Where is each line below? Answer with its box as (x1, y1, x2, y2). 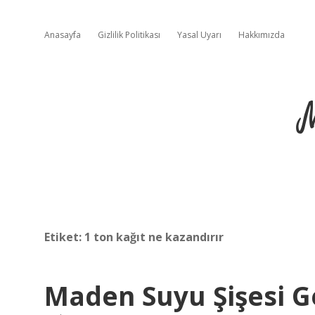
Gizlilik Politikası (98, 29, 160, 41)
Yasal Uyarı (177, 29, 221, 41)
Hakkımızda (238, 29, 285, 41)
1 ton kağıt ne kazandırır (84, 229, 224, 245)
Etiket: (44, 229, 84, 245)
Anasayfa (44, 29, 81, 41)
